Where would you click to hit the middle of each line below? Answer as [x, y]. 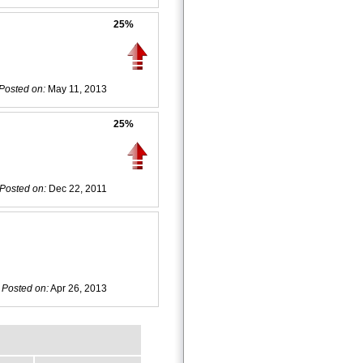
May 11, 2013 [76, 89]
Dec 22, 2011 [77, 188]
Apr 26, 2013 [78, 288]
